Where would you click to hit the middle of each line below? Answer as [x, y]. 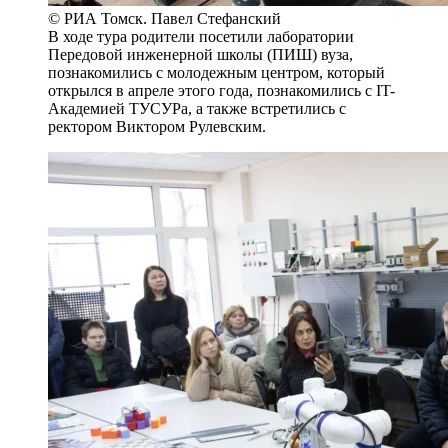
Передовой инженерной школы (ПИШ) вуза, [200, 54]
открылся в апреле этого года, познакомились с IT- [221, 90]
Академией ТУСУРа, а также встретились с [197, 108]
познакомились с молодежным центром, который [216, 72]
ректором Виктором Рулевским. [157, 126]
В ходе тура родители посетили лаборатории [201, 36]
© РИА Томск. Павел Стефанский [164, 18]
